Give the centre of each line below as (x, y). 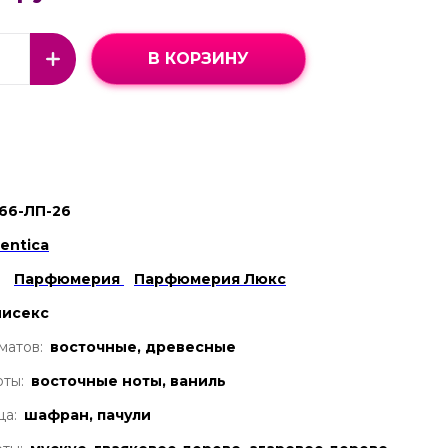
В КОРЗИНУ (198, 59)
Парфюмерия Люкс (210, 278)
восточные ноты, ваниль (128, 380)
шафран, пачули (87, 414)
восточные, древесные (143, 346)
